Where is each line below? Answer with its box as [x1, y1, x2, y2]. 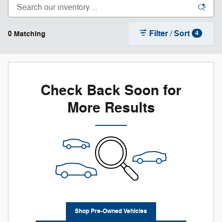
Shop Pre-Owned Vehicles [75, 207, 147, 216]
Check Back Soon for [41, 82, 181, 100]
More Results [67, 99, 155, 117]
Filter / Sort [149, 28, 190, 39]
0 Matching [8, 29, 46, 39]
